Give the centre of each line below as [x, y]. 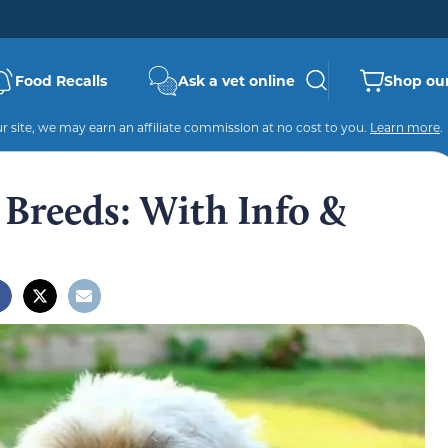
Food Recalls [61, 80]
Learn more [405, 127]
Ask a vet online [236, 80]
